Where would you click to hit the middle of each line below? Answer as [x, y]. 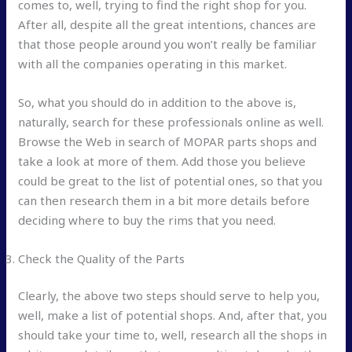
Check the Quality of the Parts [102, 258]
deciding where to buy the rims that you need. [147, 220]
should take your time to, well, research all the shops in [173, 335]
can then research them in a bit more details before [164, 200]
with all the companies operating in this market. [153, 63]
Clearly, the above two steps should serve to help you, [169, 296]
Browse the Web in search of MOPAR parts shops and [168, 141]
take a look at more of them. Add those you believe [162, 161]
